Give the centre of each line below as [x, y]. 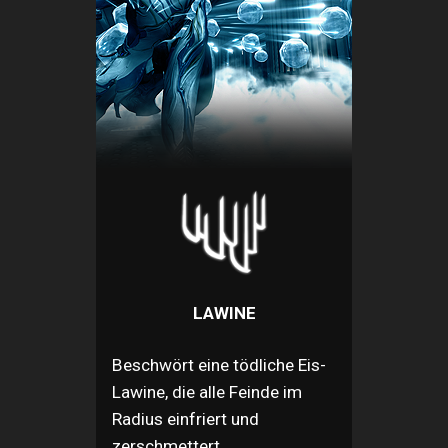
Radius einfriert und [185, 419]
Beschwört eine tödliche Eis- [219, 365]
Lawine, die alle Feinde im [207, 392]
